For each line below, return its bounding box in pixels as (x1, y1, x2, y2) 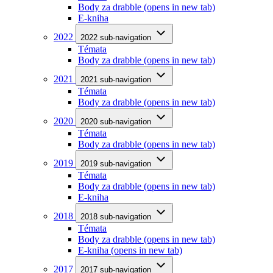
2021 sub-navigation (80, 74, 151, 84)
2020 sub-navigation (80, 116, 151, 126)
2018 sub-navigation (80, 211, 151, 221)
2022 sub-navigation (80, 32, 151, 42)
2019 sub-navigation (80, 158, 151, 168)
